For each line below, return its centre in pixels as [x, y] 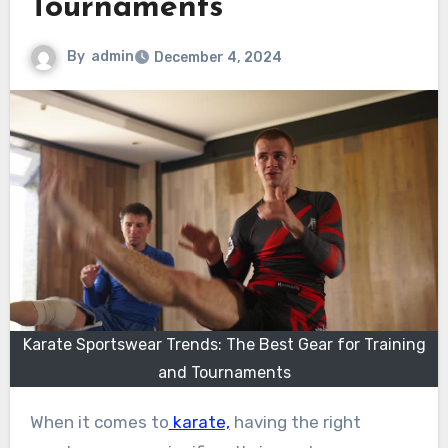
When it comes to [106, 421]
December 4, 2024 [217, 57]
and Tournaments [224, 372]
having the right [295, 421]
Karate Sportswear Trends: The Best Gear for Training [224, 344]
